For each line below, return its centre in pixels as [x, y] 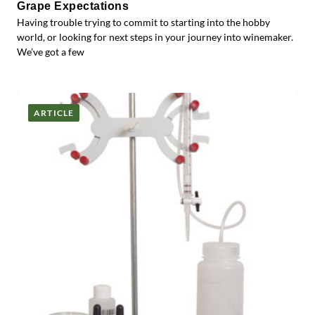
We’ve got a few [51, 52]
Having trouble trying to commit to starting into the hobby [143, 22]
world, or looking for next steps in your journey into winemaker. [155, 37]
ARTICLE [54, 113]
